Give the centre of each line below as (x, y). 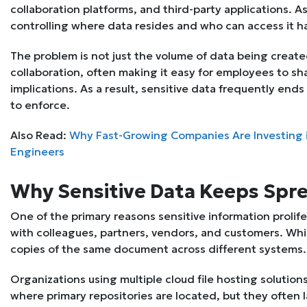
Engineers (37, 152)
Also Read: (40, 135)
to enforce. (40, 105)
